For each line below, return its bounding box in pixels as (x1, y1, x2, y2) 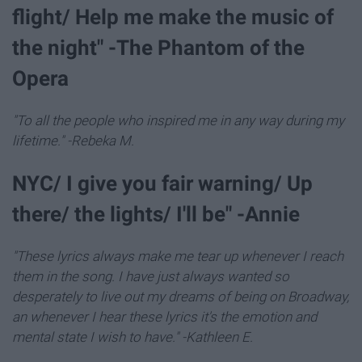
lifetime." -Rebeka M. (12, 132, 134, 149)
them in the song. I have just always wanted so (12, 268, 289, 284)
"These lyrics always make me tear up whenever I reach (12, 248, 343, 264)
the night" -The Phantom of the (12, 35, 305, 60)
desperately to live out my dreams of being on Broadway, (12, 288, 349, 305)
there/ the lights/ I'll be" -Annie (12, 201, 300, 226)
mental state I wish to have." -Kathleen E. (12, 329, 253, 345)
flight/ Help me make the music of (12, 4, 334, 29)
